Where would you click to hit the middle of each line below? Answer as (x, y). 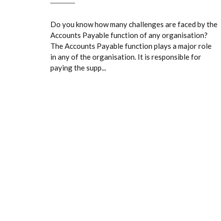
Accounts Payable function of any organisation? (129, 35)
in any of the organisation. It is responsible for (126, 57)
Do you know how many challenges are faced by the (134, 24)
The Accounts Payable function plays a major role (131, 46)
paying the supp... (78, 68)
